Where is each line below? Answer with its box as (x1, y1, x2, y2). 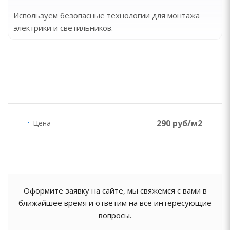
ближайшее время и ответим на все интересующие (18, 198, 212, 208)
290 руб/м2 (157, 118, 202, 129)
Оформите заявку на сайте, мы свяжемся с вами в (23, 185, 207, 196)
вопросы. (99, 210, 131, 220)
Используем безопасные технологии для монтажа (13, 10, 200, 21)
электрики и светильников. (13, 23, 113, 33)
